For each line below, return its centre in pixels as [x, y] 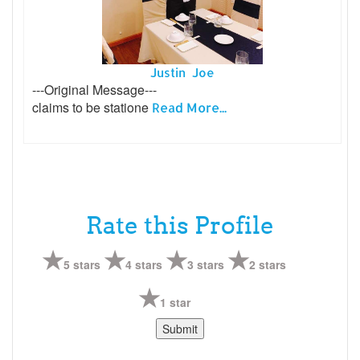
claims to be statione [92, 107]
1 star [175, 302]
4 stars [144, 264]
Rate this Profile [180, 225]
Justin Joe [182, 72]
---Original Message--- [94, 89]
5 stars [82, 264]
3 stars [206, 264]
